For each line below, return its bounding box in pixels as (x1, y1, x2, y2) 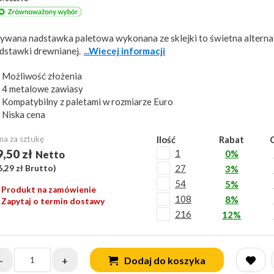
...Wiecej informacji (84, 45, 165, 56)
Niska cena (2, 109, 45, 120)
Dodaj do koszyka (124, 254, 206, 266)
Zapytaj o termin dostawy (1, 196, 105, 206)
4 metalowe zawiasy (2, 83, 83, 94)
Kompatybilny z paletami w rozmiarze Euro (2, 96, 173, 107)
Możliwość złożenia (2, 70, 82, 81)
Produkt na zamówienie (1, 185, 96, 194)
